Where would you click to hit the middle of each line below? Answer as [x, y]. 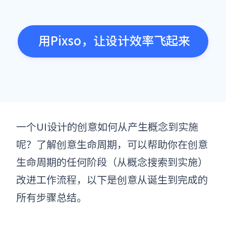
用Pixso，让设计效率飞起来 [114, 40]
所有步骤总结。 [51, 197]
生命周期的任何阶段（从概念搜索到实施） [112, 162]
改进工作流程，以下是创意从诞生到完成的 [112, 179]
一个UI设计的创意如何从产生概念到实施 [107, 126]
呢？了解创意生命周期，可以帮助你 [97, 144]
